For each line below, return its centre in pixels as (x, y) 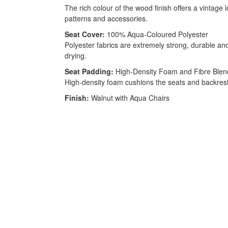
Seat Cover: (85, 34)
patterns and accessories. (106, 19)
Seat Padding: (89, 72)
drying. (76, 56)
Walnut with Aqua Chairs (129, 98)
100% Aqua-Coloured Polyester (156, 34)
